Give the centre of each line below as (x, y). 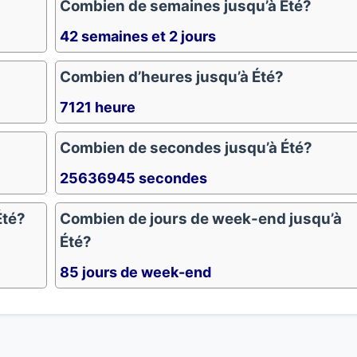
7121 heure (98, 107)
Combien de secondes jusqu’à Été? (186, 148)
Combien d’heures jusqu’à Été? (172, 77)
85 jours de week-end (135, 272)
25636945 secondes (133, 178)
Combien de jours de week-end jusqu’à (201, 219)
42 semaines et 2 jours (138, 36)
